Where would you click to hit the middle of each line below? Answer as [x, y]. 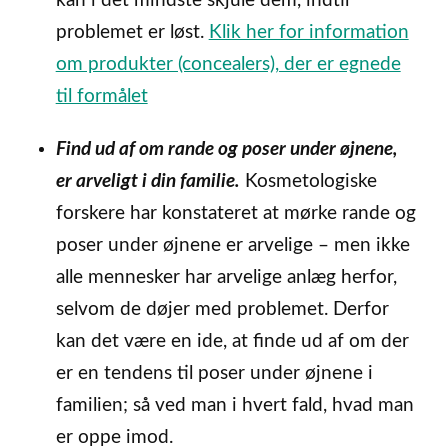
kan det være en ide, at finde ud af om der [232, 341]
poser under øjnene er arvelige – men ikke [232, 245]
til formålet [101, 96]
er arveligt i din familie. [147, 181]
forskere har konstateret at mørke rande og [235, 213]
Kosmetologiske [308, 181]
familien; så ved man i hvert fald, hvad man [234, 405]
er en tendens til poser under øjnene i [214, 373]
